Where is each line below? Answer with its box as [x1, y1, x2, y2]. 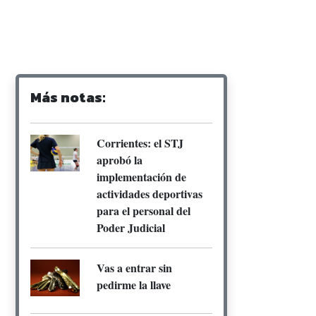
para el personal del [97, 202, 190, 219]
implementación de [97, 168, 186, 185]
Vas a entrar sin [97, 259, 172, 276]
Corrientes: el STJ [97, 134, 183, 151]
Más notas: [30, 86, 106, 108]
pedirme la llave [97, 276, 171, 293]
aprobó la [97, 151, 142, 168]
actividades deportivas [97, 185, 202, 202]
